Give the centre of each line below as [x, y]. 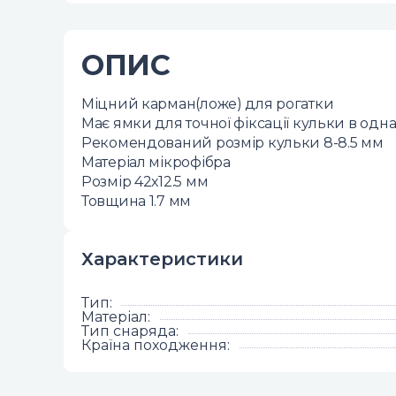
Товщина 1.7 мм [137, 201]
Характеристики [162, 259]
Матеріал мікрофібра [156, 162]
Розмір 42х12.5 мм [145, 182]
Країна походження [154, 345]
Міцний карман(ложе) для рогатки [208, 104]
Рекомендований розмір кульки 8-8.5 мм [232, 143]
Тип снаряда [129, 331]
